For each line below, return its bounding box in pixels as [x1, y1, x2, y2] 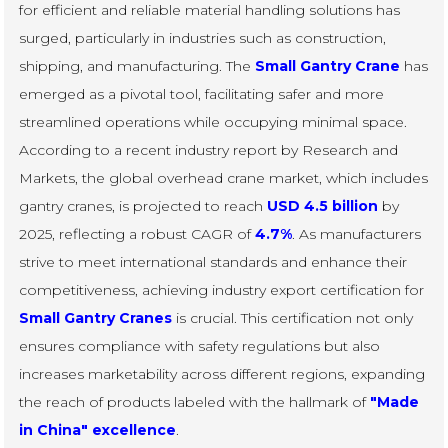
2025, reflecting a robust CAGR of [19, 225, 256, 243]
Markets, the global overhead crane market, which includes [19, 169, 429, 187]
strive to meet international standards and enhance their [19, 253, 408, 271]
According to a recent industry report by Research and [19, 141, 399, 159]
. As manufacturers [292, 225, 422, 243]
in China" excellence [19, 421, 177, 439]
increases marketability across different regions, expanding [19, 365, 426, 383]
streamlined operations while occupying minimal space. [19, 113, 408, 131]
